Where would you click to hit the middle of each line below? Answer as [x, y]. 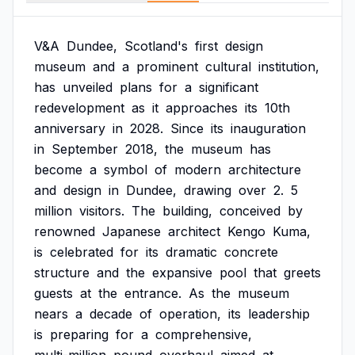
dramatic [191, 252]
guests [53, 293]
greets [302, 273]
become [58, 170]
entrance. [153, 293]
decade [111, 314]
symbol [126, 170]
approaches [202, 108]
